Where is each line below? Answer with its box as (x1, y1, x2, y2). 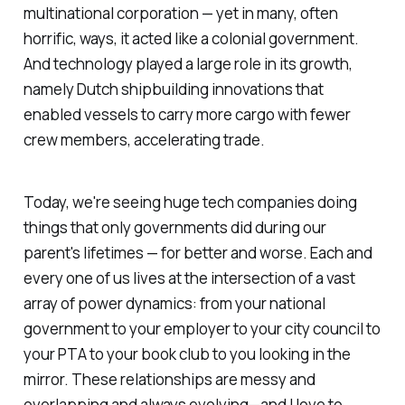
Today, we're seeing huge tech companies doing (23, 192, 357, 213)
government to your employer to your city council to (23, 318, 381, 340)
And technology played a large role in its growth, (23, 53, 353, 75)
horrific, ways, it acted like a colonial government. (23, 28, 359, 50)
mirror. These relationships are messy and (23, 369, 316, 391)
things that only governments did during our (23, 217, 326, 239)
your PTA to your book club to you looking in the (23, 344, 351, 365)
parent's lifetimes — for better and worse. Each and (23, 242, 372, 264)
